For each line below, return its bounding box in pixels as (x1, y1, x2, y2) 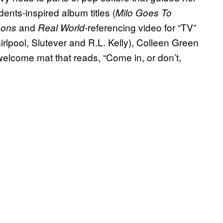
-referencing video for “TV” (85, 20, 196, 34)
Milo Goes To (115, 6, 172, 19)
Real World (38, 21, 85, 34)
